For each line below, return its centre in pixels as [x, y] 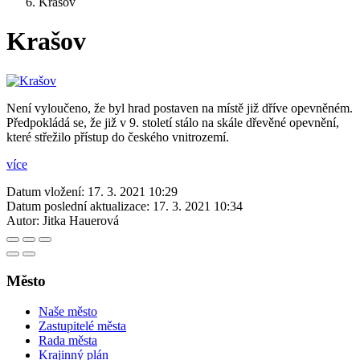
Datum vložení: [45, 191]
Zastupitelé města [82, 326]
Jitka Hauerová [81, 220]
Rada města [68, 341]
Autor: [23, 220]
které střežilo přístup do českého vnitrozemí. [118, 137]
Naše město [68, 312]
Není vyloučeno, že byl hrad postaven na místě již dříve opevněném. [180, 108]
